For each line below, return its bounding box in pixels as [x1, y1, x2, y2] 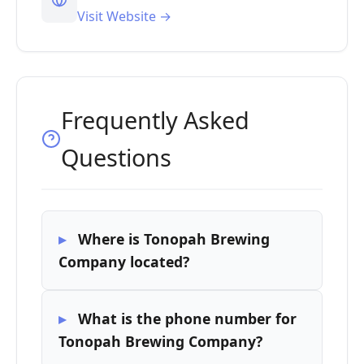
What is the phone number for [78, 309, 297, 328]
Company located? [58, 252, 189, 271]
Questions [61, 141, 171, 173]
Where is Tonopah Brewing [78, 229, 270, 249]
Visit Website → [77, 7, 171, 25]
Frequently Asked [61, 104, 249, 136]
